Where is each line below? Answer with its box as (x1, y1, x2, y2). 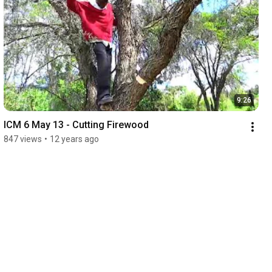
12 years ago (49, 134, 99, 144)
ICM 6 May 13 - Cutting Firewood (3, 119, 149, 131)
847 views (3, 134, 42, 144)
